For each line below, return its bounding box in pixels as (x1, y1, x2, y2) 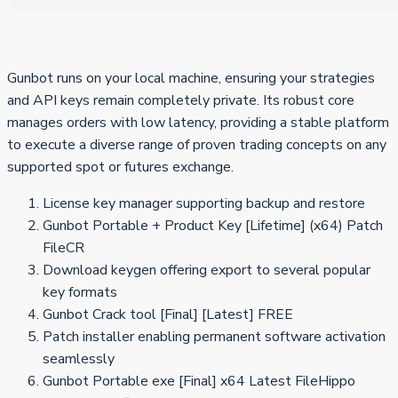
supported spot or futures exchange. (7, 157, 234, 178)
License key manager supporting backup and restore (43, 194, 365, 214)
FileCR (43, 238, 84, 259)
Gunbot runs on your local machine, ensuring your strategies (7, 68, 375, 89)
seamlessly (43, 349, 115, 370)
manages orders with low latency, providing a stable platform (7, 113, 389, 133)
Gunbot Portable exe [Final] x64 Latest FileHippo (43, 371, 355, 392)
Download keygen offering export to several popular (43, 260, 370, 281)
